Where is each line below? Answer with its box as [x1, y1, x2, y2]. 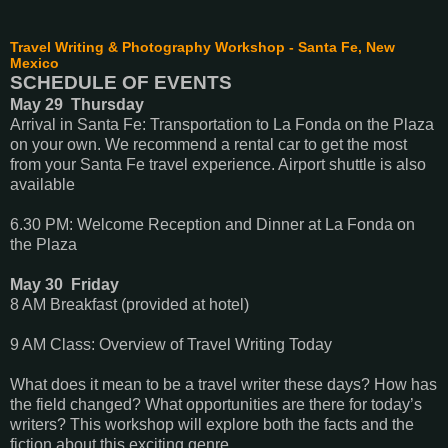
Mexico [10, 54, 59, 71]
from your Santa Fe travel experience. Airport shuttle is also [10, 155, 426, 173]
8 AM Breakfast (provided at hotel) [10, 295, 249, 313]
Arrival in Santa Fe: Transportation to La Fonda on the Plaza [10, 115, 434, 133]
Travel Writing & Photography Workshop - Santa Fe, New [10, 38, 395, 55]
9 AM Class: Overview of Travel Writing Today [10, 335, 332, 353]
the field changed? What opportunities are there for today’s [10, 395, 422, 413]
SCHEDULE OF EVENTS [10, 71, 232, 93]
